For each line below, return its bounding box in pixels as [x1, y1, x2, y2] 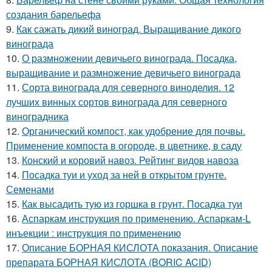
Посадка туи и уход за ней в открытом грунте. [22, 168, 226, 182]
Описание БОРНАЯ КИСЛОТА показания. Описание [22, 240, 258, 254]
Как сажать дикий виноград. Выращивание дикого [16, 22, 241, 36]
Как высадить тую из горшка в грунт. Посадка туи [22, 197, 242, 211]
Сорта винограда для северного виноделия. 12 [22, 80, 234, 94]
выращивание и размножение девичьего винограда [6, 66, 240, 80]
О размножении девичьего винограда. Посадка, [22, 51, 237, 65]
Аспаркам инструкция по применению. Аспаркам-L [22, 211, 251, 225]
